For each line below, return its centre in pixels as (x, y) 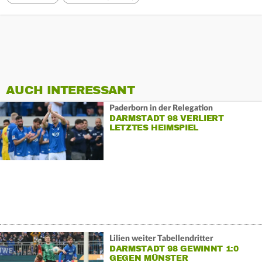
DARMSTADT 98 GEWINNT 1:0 (174, 249)
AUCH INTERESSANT (70, 91)
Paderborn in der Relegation (161, 108)
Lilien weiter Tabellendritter (161, 238)
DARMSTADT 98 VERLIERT (166, 118)
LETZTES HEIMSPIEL (154, 127)
